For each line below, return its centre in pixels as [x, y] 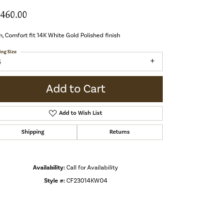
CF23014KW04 [87, 181]
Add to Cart [76, 89]
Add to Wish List [80, 113]
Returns [120, 132]
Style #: [54, 181]
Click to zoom [129, 201]
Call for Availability [92, 168]
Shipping [32, 132]
